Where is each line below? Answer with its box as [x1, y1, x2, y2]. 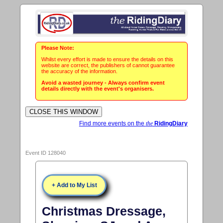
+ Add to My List [51, 181, 97, 189]
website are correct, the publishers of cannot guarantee [41, 62, 175, 69]
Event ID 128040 [25, 149, 66, 156]
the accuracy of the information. [41, 68, 118, 75]
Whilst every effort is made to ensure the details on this [41, 56, 174, 63]
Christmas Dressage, [42, 204, 166, 219]
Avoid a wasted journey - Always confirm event [41, 80, 165, 86]
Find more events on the [79, 119, 146, 127]
